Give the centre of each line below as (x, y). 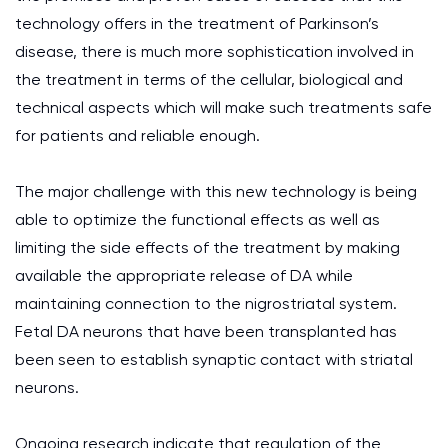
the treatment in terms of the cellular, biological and (209, 79)
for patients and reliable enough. (137, 135)
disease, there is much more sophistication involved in (214, 51)
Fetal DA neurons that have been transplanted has (206, 331)
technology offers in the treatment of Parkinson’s (197, 23)
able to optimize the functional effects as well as (197, 219)
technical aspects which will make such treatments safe (223, 107)
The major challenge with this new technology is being (216, 191)
